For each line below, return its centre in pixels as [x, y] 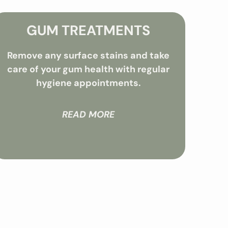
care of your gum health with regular [89, 69]
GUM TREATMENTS [89, 31]
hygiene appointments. [88, 83]
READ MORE [89, 114]
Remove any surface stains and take [89, 56]
